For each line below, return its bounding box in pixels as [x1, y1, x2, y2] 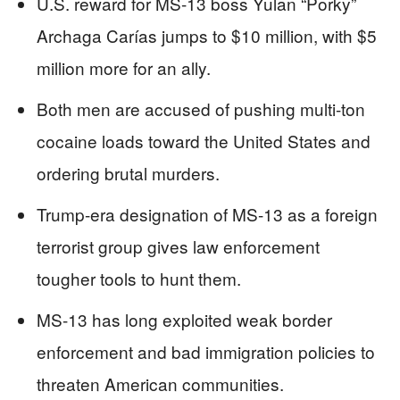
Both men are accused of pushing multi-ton [37, 96, 365, 121]
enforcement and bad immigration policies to [37, 338, 375, 363]
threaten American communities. [37, 371, 284, 396]
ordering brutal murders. [37, 160, 220, 185]
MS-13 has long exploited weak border [37, 306, 332, 331]
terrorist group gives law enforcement [37, 233, 320, 258]
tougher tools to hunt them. [37, 265, 241, 290]
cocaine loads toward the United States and [37, 128, 371, 153]
